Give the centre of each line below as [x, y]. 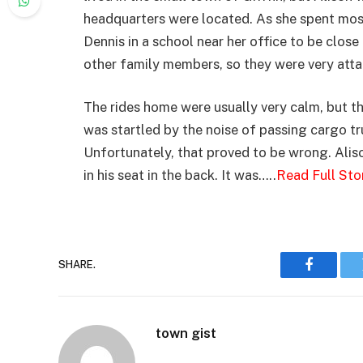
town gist [186, 333]
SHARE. [77, 265]
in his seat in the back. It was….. [180, 175]
